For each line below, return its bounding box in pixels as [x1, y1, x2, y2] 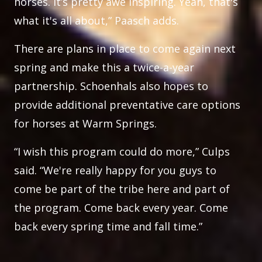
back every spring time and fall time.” [14, 219, 205, 233]
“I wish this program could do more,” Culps [14, 144, 230, 158]
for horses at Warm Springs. [14, 116, 160, 130]
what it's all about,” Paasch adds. [14, 13, 182, 27]
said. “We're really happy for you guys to [14, 163, 216, 177]
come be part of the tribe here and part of [14, 182, 230, 196]
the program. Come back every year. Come [14, 201, 228, 215]
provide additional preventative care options [14, 98, 240, 112]
